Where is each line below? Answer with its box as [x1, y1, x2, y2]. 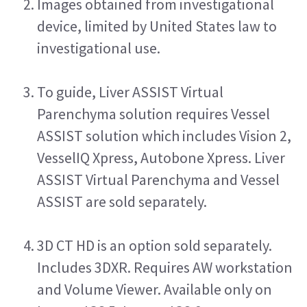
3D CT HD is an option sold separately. [37, 235, 272, 255]
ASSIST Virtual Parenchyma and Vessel [37, 169, 280, 189]
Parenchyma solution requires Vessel [37, 103, 270, 123]
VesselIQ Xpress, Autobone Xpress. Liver [37, 147, 285, 167]
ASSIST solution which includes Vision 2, [37, 125, 291, 145]
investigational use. [37, 38, 160, 58]
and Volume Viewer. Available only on [37, 279, 272, 299]
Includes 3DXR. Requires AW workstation [37, 257, 293, 277]
